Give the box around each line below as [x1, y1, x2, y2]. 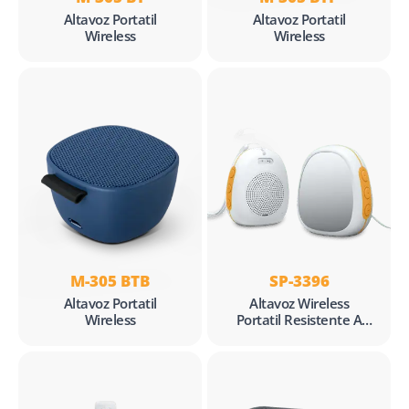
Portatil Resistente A [236, 309, 362, 329]
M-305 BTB [70, 269, 150, 291]
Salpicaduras [260, 326, 338, 345]
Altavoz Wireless [249, 293, 349, 312]
